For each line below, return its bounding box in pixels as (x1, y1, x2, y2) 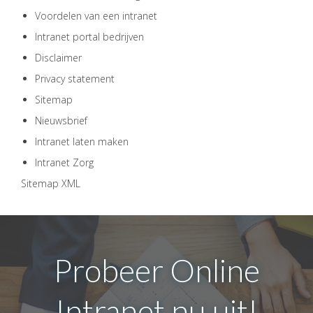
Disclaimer (35, 51, 82, 64)
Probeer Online (53, 252, 260, 289)
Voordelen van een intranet (35, 9, 157, 22)
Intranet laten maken (35, 135, 129, 148)
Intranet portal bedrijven (35, 30, 144, 43)
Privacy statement (35, 72, 115, 85)
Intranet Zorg (35, 156, 94, 169)
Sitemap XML (21, 177, 80, 190)
